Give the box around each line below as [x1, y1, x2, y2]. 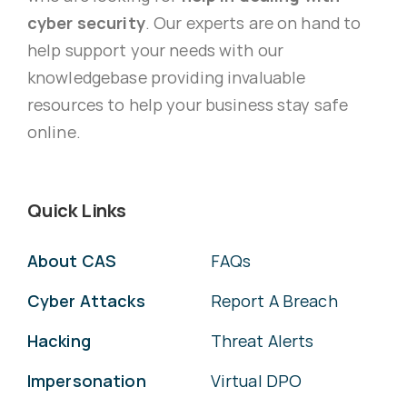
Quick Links [26, 197, 126, 223]
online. [26, 120, 81, 143]
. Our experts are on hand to [144, 11, 362, 34]
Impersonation [26, 369, 146, 392]
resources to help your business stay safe [26, 93, 349, 115]
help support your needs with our [26, 38, 284, 61]
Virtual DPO [210, 369, 303, 392]
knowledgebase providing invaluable [26, 65, 306, 88]
